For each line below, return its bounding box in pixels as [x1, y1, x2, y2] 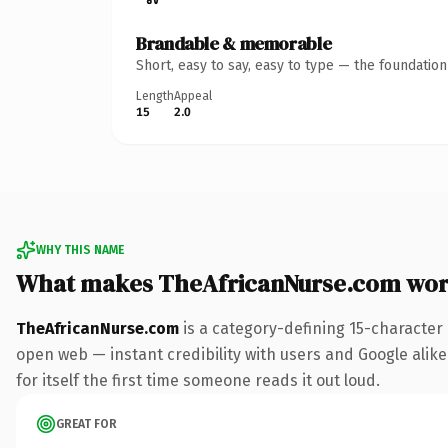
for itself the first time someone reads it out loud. [16, 370, 380, 390]
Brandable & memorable [136, 30, 332, 56]
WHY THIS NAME [36, 242, 124, 257]
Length [136, 88, 174, 103]
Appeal [174, 88, 212, 103]
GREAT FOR [56, 416, 117, 431]
